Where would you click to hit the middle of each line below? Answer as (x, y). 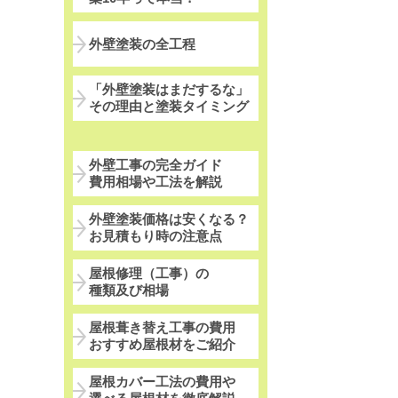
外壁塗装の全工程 (142, 44)
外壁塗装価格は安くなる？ (169, 219)
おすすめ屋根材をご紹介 (162, 345)
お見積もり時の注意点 (155, 236)
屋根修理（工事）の (149, 274)
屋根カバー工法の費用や (162, 382)
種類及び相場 (129, 291)
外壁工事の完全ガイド (155, 165)
